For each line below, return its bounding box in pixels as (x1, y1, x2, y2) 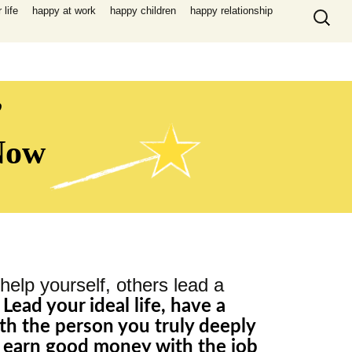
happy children (110, 5, 176, 16)
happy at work (32, 5, 96, 16)
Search (309, 2, 346, 15)
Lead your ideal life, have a (3, 296, 226, 316)
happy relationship (190, 5, 273, 16)
